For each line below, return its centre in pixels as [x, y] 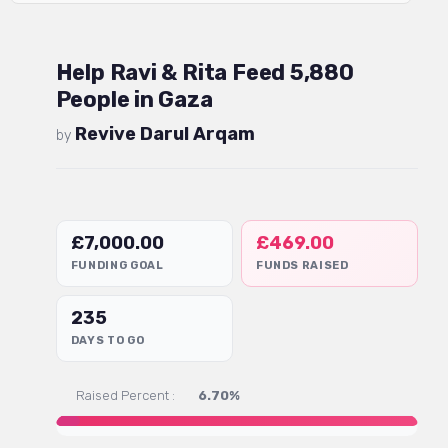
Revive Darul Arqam [164, 134]
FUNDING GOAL [117, 266]
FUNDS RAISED [302, 266]
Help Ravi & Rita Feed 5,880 [204, 73]
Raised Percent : [125, 396]
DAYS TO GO [107, 341]
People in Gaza [134, 100]
